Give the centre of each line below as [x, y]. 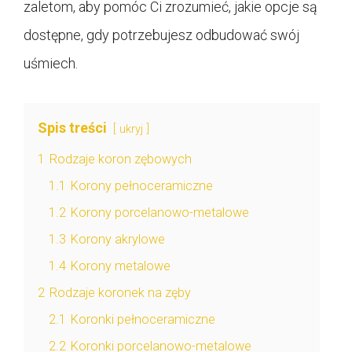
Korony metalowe [121, 266]
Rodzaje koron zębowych [121, 159]
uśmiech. [51, 64]
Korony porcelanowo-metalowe [160, 213]
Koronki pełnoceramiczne [143, 320]
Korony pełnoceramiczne [142, 186]
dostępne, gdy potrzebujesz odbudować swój [161, 35]
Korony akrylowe [118, 240]
